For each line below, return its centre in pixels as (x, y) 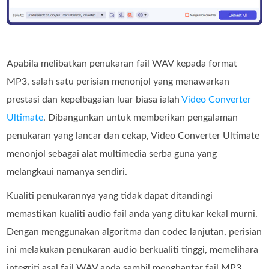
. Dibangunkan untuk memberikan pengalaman (141, 118)
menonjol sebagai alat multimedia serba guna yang (112, 154)
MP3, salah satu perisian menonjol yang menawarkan (118, 82)
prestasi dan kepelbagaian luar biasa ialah (94, 100)
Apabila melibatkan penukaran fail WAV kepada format (122, 64)
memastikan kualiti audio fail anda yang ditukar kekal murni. (132, 214)
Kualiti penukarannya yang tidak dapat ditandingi (110, 196)
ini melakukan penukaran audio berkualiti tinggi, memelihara (133, 250)
